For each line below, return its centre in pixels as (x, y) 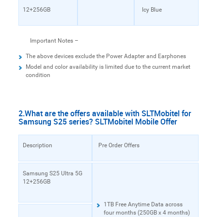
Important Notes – (54, 40)
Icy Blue (152, 9)
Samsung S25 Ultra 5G (52, 173)
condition (38, 75)
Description (37, 145)
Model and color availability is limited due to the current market (108, 67)
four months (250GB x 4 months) (147, 212)
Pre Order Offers (119, 145)
